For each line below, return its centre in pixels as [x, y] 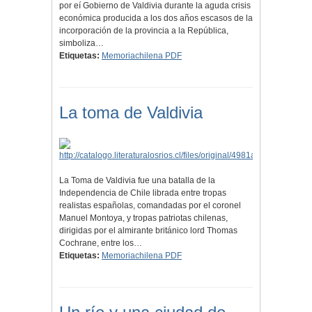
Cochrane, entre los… [101, 243]
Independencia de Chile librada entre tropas [143, 193]
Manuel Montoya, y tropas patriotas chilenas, [143, 218]
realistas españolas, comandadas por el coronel [150, 206]
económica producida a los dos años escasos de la [156, 18]
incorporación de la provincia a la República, [144, 31]
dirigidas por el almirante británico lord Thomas [148, 231]
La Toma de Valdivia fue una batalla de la [137, 181]
